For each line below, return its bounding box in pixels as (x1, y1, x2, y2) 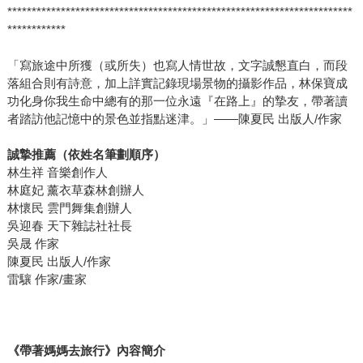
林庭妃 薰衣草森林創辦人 (6, 183, 144, 198)
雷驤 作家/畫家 (6, 272, 87, 287)
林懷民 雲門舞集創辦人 (6, 201, 132, 216)
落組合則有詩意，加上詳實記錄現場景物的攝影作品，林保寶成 (6, 76, 348, 91)
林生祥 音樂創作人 (6, 165, 108, 180)
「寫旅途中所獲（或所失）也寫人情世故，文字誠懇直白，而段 (6, 58, 348, 73)
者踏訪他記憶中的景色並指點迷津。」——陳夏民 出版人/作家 (6, 112, 342, 126)
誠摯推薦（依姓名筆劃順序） (6, 147, 165, 162)
